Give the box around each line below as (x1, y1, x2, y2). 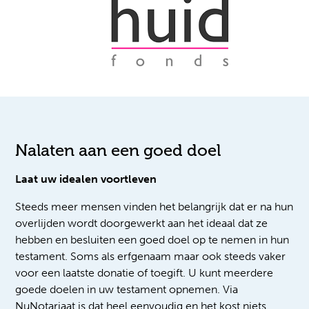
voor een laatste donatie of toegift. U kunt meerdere (15, 266, 274, 280)
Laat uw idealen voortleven (15, 172, 157, 186)
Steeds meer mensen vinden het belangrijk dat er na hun (15, 200, 294, 214)
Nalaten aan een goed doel (15, 140, 221, 161)
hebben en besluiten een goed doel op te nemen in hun (15, 233, 290, 247)
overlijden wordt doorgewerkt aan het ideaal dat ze (15, 217, 268, 230)
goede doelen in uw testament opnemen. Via (15, 283, 239, 297)
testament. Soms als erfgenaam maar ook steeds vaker (15, 250, 286, 263)
